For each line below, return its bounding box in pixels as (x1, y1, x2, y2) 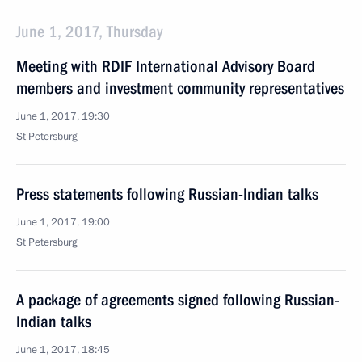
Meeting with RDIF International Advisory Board (16, 57, 315, 76)
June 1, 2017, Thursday (16, 22, 162, 41)
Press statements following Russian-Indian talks (16, 184, 318, 204)
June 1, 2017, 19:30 (16, 109, 110, 124)
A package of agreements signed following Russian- (16, 290, 339, 309)
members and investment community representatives (16, 78, 344, 98)
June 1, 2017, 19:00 (16, 215, 110, 229)
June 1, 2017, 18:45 (16, 343, 110, 357)
